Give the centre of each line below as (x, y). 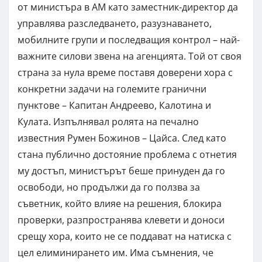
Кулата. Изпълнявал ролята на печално (108, 122)
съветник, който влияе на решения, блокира (120, 204)
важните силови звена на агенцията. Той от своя (130, 56)
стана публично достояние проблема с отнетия (127, 155)
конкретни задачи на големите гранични (112, 89)
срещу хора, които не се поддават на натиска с (125, 237)
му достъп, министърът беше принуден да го (121, 171)
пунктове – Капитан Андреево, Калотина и (114, 106)
